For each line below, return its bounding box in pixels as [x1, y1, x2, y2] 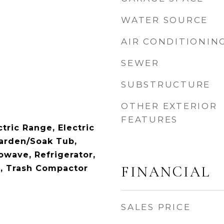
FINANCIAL [121, 163, 210, 180]
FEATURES [121, 114, 178, 124]
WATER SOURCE [121, 15, 208, 25]
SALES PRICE [121, 202, 191, 212]
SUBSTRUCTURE [121, 79, 210, 89]
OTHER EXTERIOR [121, 101, 217, 111]
